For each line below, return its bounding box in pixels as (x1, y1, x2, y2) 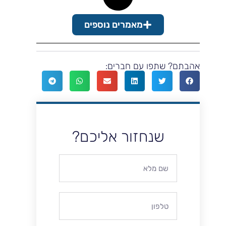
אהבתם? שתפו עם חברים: (105, 61, 200, 72)
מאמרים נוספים (84, 19, 143, 31)
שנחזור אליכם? (72, 127, 164, 146)
